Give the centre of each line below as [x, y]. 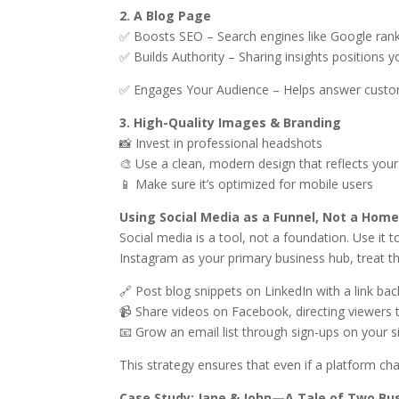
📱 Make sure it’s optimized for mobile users [247, 184]
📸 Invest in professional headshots [221, 143]
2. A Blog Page [166, 16]
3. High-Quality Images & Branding [231, 122]
